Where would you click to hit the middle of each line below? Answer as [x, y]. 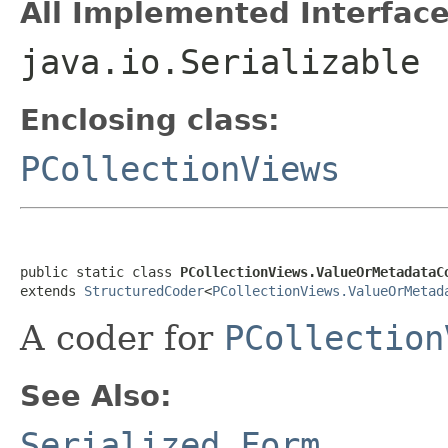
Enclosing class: [150, 119]
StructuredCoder [144, 290]
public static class [100, 271]
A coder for [122, 337]
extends [52, 290]
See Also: [96, 395]
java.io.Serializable [220, 61]
